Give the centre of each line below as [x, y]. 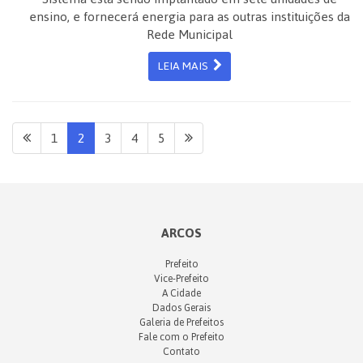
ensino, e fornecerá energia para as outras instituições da [190, 17]
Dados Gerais [181, 308]
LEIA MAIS [185, 66]
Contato [181, 352]
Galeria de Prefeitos [181, 322]
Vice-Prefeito [181, 279]
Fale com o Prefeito [181, 337]
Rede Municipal [190, 34]
